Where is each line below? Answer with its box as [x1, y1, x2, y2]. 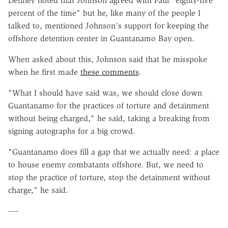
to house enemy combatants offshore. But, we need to [8, 159, 204, 169]
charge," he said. [8, 185, 68, 195]
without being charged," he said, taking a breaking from [8, 113, 210, 123]
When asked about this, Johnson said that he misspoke [8, 54, 207, 64]
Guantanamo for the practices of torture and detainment [8, 100, 209, 110]
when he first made [8, 67, 80, 77]
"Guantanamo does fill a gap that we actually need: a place [8, 147, 219, 157]
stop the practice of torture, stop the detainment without [8, 172, 210, 182]
